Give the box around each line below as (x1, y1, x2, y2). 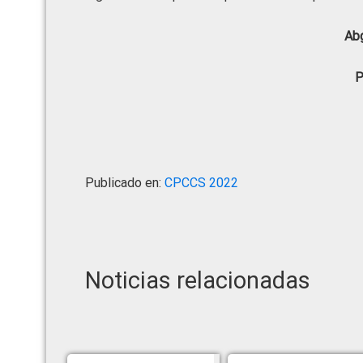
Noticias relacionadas (85, 266, 310, 294)
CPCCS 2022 (164, 174, 238, 190)
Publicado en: (85, 174, 164, 190)
